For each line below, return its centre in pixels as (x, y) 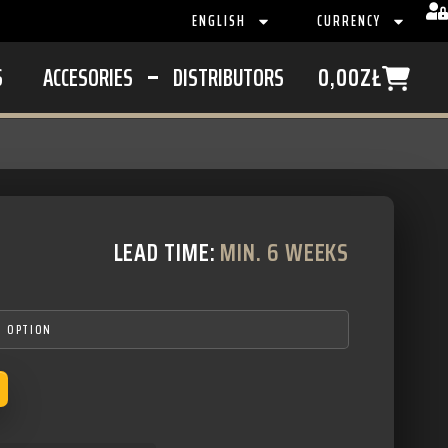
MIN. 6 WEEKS (285, 252)
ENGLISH (219, 21)
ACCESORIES (88, 77)
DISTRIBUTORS (228, 77)
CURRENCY (349, 21)
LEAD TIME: (167, 252)
